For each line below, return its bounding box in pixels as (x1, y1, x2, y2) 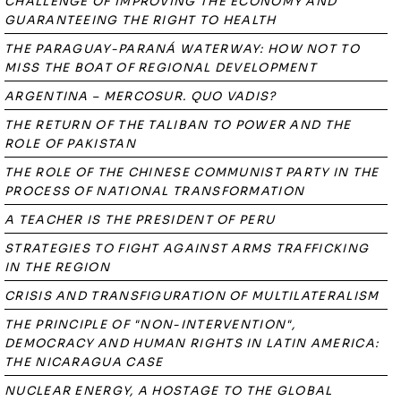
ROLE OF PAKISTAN (4, 136, 136, 151)
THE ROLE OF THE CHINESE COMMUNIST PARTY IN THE (4, 165, 380, 180)
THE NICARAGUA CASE (4, 354, 164, 370)
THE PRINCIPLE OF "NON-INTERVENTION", (4, 317, 296, 332)
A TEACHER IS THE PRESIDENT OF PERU (4, 212, 276, 227)
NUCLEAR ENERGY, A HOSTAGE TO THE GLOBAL (4, 383, 333, 398)
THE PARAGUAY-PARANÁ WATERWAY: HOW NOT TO (4, 41, 360, 56)
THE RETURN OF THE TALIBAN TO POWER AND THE (4, 117, 352, 132)
